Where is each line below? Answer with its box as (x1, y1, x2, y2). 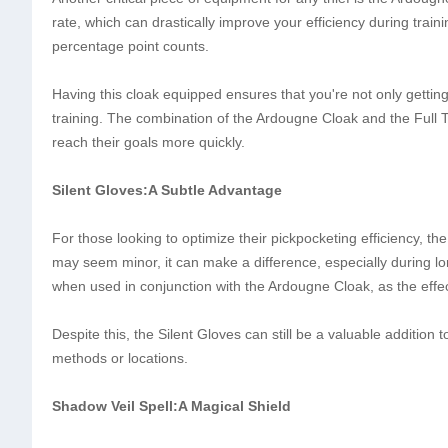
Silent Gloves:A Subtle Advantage (52, 182, 282, 198)
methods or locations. (52, 350, 192, 366)
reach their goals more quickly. (52, 134, 245, 150)
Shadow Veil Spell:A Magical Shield (52, 398, 291, 414)
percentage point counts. (52, 38, 209, 54)
